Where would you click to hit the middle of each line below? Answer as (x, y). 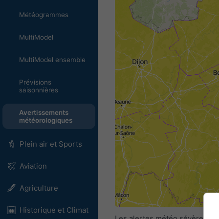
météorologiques (45, 120)
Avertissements (44, 112)
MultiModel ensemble (52, 60)
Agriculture (39, 188)
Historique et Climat (54, 210)
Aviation (33, 166)
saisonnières (38, 90)
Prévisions (35, 82)
